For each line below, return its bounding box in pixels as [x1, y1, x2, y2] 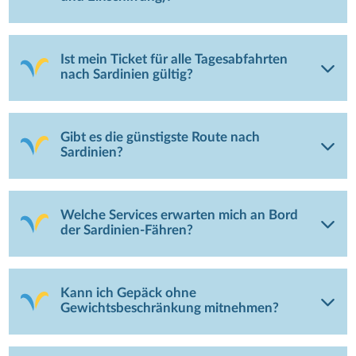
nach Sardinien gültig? [60, 68, 194, 82]
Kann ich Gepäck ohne [60, 287, 197, 300]
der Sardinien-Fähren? [60, 224, 194, 238]
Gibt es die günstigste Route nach [60, 131, 261, 145]
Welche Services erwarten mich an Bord [60, 209, 299, 222]
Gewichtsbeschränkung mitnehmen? [60, 302, 280, 315]
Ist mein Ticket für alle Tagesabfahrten [60, 53, 288, 67]
